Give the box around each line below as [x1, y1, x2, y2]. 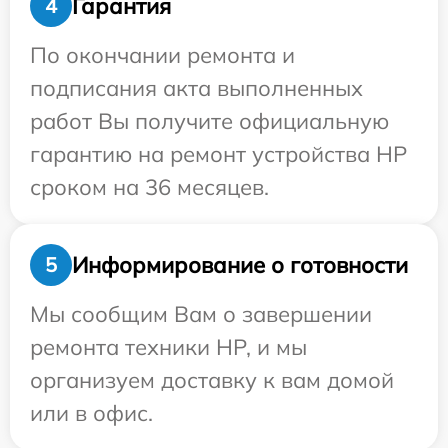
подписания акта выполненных [30, 74, 363, 103]
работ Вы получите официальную [30, 107, 389, 136]
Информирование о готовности [72, 250, 408, 279]
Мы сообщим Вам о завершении [30, 300, 372, 329]
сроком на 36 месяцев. [30, 173, 269, 202]
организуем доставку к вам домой [30, 366, 394, 395]
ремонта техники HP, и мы [30, 333, 307, 362]
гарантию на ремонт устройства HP [30, 140, 407, 169]
